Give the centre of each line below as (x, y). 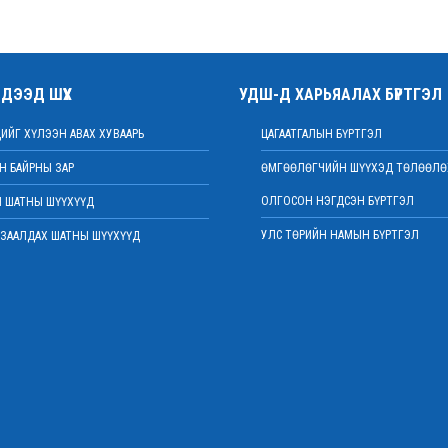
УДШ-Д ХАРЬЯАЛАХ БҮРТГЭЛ (340, 94)
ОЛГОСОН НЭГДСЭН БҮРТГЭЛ (337, 201)
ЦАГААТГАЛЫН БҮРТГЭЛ (321, 134)
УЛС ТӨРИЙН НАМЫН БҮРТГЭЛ (340, 235)
